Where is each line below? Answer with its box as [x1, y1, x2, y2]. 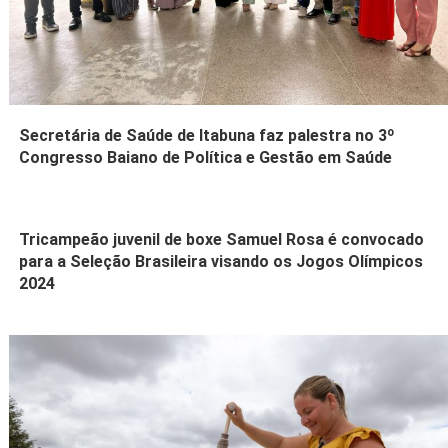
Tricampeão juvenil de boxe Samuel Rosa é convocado [19, 229, 425, 249]
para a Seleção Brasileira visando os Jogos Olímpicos [19, 251, 424, 271]
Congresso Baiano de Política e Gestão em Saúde [19, 147, 393, 167]
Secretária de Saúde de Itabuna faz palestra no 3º [19, 125, 396, 145]
